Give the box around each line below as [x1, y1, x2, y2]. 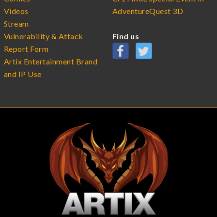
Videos [4, 6, 29, 15]
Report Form [4, 44, 49, 53]
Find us [112, 31, 139, 41]
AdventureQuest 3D [112, 6, 184, 15]
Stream [4, 18, 29, 28]
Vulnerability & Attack [4, 31, 83, 41]
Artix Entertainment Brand [4, 56, 98, 66]
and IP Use [4, 69, 42, 78]
